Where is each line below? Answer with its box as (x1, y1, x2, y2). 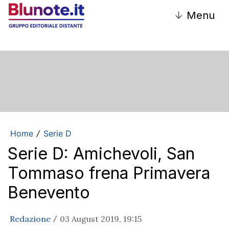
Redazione (10, 213, 51, 224)
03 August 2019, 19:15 (60, 213, 142, 224)
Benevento (8, 182, 90, 202)
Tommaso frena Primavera (8, 163, 210, 183)
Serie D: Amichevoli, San (8, 143, 195, 164)
